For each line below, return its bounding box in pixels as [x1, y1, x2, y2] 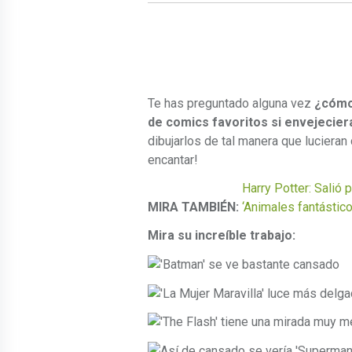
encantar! [148, 152, 198, 168]
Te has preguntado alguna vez [148, 96, 314, 112]
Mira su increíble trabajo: [148, 228, 295, 244]
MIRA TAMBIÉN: [148, 200, 239, 215]
